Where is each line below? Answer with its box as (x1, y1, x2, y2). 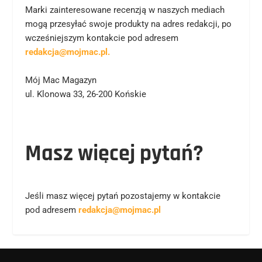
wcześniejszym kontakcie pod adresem (25, 32, 178, 43)
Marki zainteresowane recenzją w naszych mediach (25, 4, 225, 15)
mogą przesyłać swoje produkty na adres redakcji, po (25, 18, 232, 29)
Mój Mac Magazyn (25, 74, 96, 85)
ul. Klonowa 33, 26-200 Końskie (25, 88, 146, 99)
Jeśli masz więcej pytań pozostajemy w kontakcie (25, 190, 220, 201)
